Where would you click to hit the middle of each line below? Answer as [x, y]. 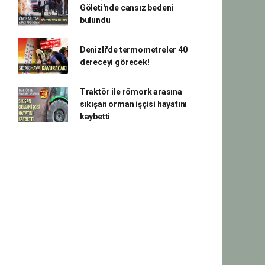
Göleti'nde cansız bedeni [127, 8]
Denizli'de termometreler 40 [133, 50]
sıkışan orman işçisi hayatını [133, 104]
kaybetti [95, 117]
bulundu [95, 20]
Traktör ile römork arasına [131, 92]
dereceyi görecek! [114, 62]
